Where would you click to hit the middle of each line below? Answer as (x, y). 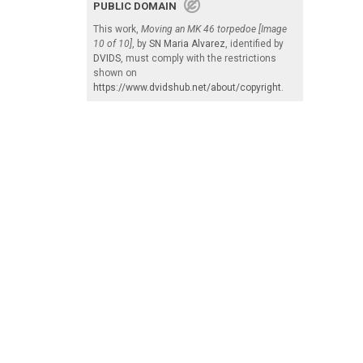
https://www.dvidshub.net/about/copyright (187, 87)
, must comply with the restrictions (199, 58)
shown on (115, 73)
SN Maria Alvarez (187, 43)
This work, (117, 29)
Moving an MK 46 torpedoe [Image (214, 29)
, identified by (254, 43)
